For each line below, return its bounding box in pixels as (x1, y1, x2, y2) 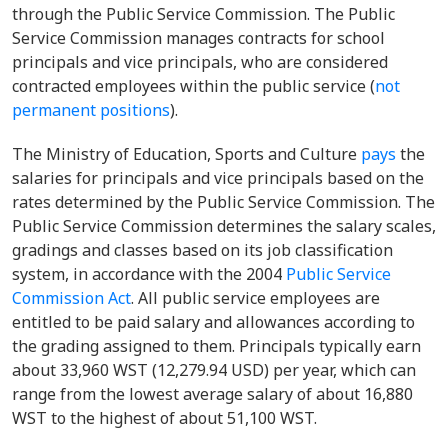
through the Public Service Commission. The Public (12, 3, 395, 25)
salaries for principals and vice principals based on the (12, 167, 424, 189)
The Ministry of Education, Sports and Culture (12, 143, 361, 165)
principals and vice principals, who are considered (12, 51, 388, 73)
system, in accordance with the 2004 (12, 263, 286, 285)
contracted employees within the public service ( (12, 75, 375, 97)
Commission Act (12, 287, 131, 309)
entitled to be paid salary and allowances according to (12, 311, 415, 333)
